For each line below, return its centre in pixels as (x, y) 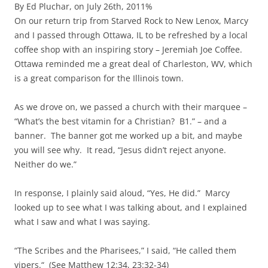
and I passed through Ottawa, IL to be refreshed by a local (131, 35)
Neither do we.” (45, 164)
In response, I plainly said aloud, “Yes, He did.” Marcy (122, 193)
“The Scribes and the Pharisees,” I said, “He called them (125, 250)
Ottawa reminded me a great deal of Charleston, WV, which (133, 63)
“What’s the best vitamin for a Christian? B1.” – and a (121, 121)
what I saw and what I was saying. (82, 221)
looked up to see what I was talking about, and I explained (131, 207)
